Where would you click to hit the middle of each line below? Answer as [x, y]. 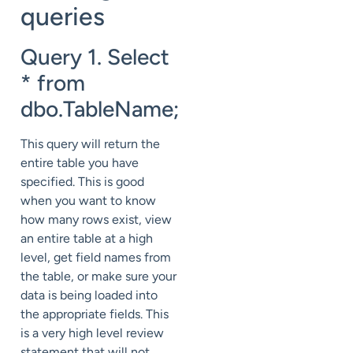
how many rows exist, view [96, 219]
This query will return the [90, 144]
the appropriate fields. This [95, 314]
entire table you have [80, 163]
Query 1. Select [95, 57]
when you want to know [88, 201]
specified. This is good [82, 182]
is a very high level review [92, 333]
